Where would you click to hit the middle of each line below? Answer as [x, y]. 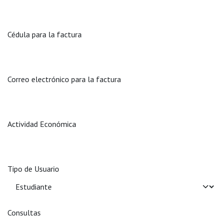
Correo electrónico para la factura [64, 79]
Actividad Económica [42, 124]
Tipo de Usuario [33, 168]
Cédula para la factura [45, 34]
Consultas [24, 212]
